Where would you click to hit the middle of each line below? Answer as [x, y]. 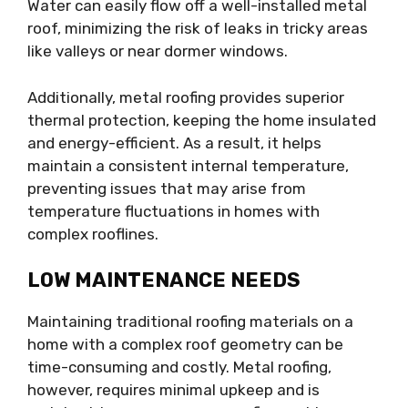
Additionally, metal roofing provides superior [186, 97]
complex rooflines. [93, 234]
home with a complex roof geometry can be [185, 345]
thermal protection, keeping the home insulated [202, 120]
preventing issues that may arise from [167, 188]
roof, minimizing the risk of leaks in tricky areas [198, 29]
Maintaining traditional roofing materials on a [190, 322]
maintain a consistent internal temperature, [188, 165]
